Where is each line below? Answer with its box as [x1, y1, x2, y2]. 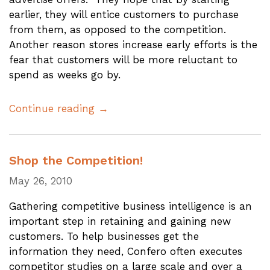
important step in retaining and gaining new [9, 215, 231, 227]
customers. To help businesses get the [9, 230, 199, 242]
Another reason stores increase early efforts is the [9, 39, 257, 51]
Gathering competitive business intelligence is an [9, 199, 252, 212]
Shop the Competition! [9, 152, 143, 168]
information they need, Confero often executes [9, 245, 242, 257]
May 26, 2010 [9, 174, 72, 187]
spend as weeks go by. [9, 69, 121, 81]
